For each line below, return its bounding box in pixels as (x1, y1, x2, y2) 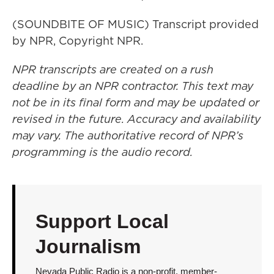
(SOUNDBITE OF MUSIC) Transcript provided (12, 17, 259, 32)
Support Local (35, 210, 169, 232)
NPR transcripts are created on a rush (12, 62, 213, 77)
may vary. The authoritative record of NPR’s (12, 128, 243, 143)
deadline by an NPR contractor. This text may (12, 78, 253, 94)
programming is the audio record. (12, 144, 193, 160)
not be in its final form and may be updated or (12, 95, 259, 110)
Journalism (35, 235, 141, 257)
